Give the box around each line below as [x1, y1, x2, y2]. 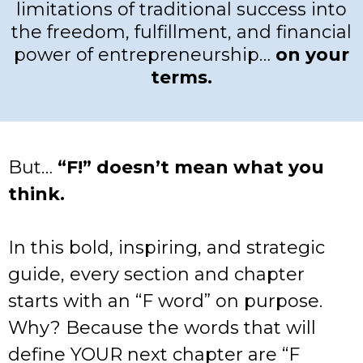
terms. [151, 66, 212, 88]
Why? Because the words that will [8, 317, 316, 339]
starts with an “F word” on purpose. [8, 290, 322, 312]
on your [275, 44, 349, 66]
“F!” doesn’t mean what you [58, 156, 324, 178]
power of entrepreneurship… [14, 44, 275, 66]
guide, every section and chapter [8, 263, 305, 285]
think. [8, 183, 65, 205]
